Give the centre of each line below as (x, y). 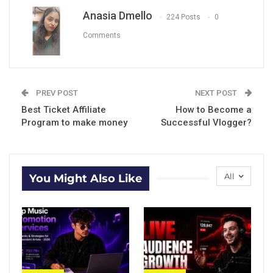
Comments (102, 35)
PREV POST (56, 93)
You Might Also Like (86, 179)
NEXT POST (217, 93)
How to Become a (214, 110)
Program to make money (74, 123)
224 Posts (183, 17)
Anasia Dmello (118, 16)
